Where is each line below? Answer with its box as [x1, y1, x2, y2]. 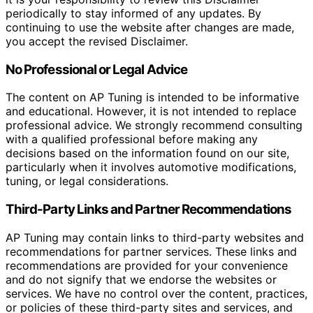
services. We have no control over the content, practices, [6, 286, 307, 300]
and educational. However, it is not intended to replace [6, 104, 296, 119]
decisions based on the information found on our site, [6, 146, 289, 161]
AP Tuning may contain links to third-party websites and [6, 230, 304, 245]
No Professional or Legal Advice [6, 61, 187, 78]
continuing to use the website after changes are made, [6, 20, 294, 34]
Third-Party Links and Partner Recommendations [6, 201, 291, 218]
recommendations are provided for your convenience [6, 258, 288, 272]
